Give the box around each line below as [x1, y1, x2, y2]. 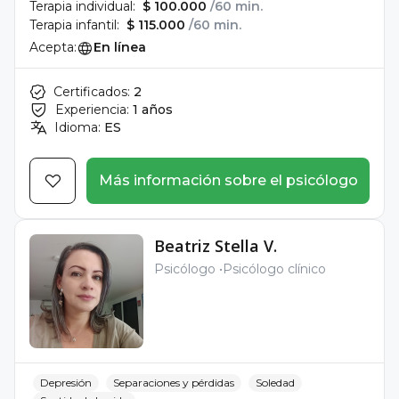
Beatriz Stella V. [154, 235, 277, 256]
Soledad [256, 376, 295, 389]
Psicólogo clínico [223, 261, 326, 277]
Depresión [40, 376, 92, 389]
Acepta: [29, 39, 77, 55]
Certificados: [53, 84, 130, 100]
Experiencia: [55, 102, 129, 118]
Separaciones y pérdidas [113, 376, 234, 389]
